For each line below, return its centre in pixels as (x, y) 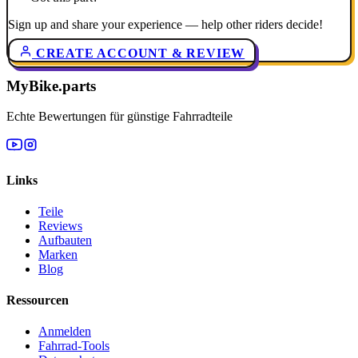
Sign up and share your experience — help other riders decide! (165, 24)
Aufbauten (65, 240)
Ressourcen (38, 300)
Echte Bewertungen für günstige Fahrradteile (119, 117)
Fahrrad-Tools (74, 346)
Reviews (60, 225)
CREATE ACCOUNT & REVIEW (139, 53)
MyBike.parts (51, 86)
